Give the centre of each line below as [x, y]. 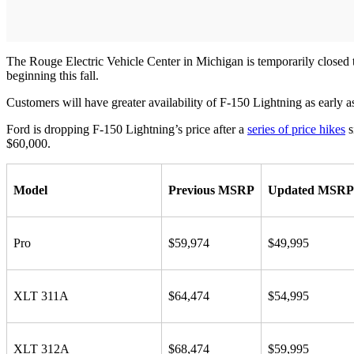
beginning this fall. [53, 75]
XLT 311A [41, 296]
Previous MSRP [211, 190]
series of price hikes [296, 129]
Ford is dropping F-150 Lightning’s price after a [127, 129]
